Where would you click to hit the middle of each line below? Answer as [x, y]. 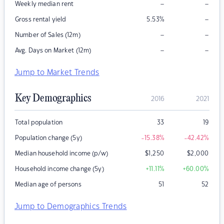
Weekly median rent [44, 4]
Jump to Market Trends [57, 73]
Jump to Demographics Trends [71, 207]
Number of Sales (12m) [48, 35]
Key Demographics [53, 99]
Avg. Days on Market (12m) [53, 51]
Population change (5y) [48, 138]
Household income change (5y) [59, 169]
